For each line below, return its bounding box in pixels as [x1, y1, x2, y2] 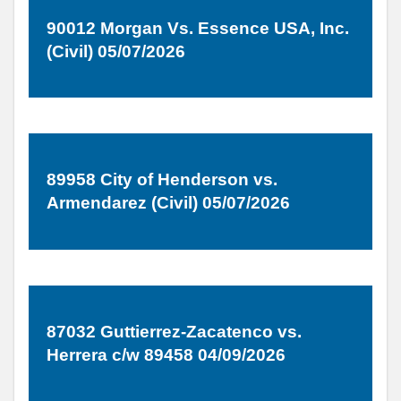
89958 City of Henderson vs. [47, 170, 277, 190]
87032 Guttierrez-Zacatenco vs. [47, 321, 302, 341]
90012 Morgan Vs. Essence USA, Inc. [47, 18, 349, 38]
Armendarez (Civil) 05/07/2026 [47, 193, 290, 213]
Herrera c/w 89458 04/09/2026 [47, 345, 286, 364]
